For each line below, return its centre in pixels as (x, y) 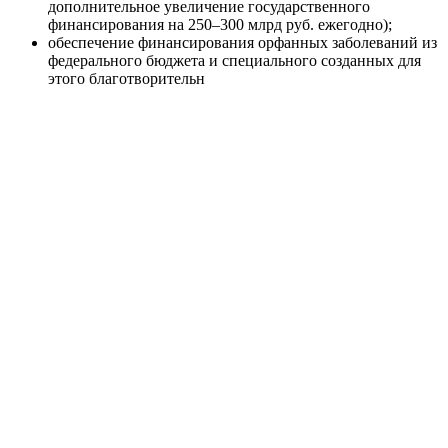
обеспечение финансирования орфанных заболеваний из (242, 42)
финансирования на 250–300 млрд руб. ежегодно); (220, 24)
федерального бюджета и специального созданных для (234, 60)
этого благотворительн (126, 78)
